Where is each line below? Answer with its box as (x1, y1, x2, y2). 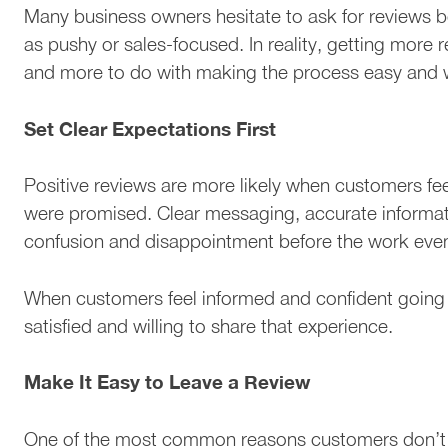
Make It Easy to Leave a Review (24, 370, 310, 394)
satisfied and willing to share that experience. (24, 314, 393, 337)
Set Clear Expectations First (24, 116, 276, 140)
